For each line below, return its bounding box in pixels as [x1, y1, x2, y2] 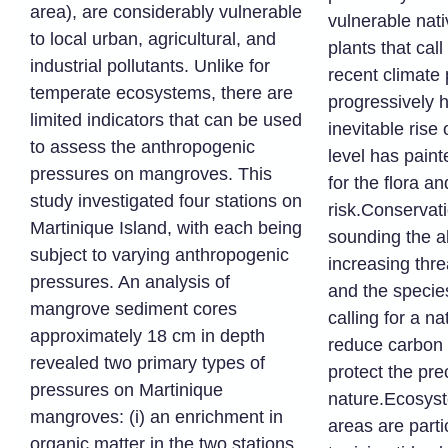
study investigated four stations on [30, 191, 302, 211]
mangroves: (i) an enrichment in [30, 407, 283, 427]
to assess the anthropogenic [30, 137, 255, 157]
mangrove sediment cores [30, 299, 237, 319]
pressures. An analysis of [30, 272, 230, 292]
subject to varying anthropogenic [30, 245, 289, 265]
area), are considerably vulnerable [30, 2, 302, 22]
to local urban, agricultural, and [30, 29, 276, 49]
